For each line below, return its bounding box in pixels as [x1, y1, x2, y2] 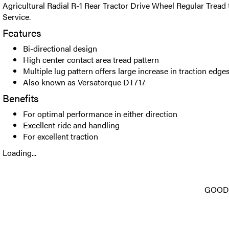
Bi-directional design [23, 42, 97, 54]
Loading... [3, 147, 36, 158]
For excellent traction [23, 130, 98, 142]
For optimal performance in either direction [23, 108, 177, 120]
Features [3, 25, 41, 40]
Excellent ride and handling [23, 119, 120, 131]
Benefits [3, 90, 38, 105]
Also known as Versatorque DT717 [23, 76, 146, 88]
